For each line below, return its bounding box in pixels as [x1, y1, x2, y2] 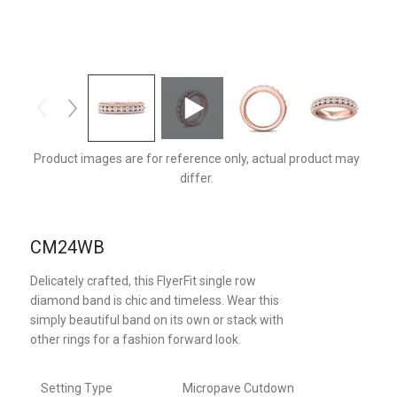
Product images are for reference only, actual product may [33, 152, 360, 166]
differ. [179, 171, 214, 185]
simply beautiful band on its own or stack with [30, 313, 284, 327]
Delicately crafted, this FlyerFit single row [30, 274, 257, 288]
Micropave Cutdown [183, 381, 295, 395]
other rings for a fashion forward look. [30, 332, 242, 346]
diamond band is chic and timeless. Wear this [30, 293, 280, 307]
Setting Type [41, 381, 113, 395]
